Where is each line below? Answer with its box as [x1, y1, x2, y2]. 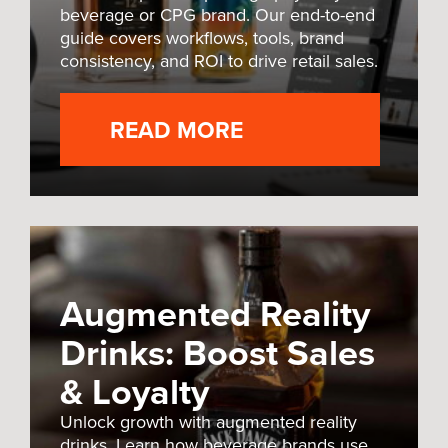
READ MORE [110, 113, 243, 147]
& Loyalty [60, 365, 209, 418]
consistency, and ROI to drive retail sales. [60, 48, 378, 75]
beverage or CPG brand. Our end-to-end [60, 2, 375, 29]
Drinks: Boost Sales [60, 326, 375, 379]
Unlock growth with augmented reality [60, 409, 357, 436]
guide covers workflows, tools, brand [60, 25, 344, 52]
